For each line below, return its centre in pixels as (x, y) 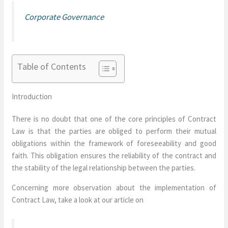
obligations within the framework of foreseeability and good (114, 143)
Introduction (32, 96)
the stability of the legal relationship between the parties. (104, 168)
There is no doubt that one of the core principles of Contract (114, 119)
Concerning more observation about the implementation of (114, 188)
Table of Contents (52, 67)
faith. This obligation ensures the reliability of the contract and (114, 155)
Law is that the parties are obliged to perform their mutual (114, 131)
